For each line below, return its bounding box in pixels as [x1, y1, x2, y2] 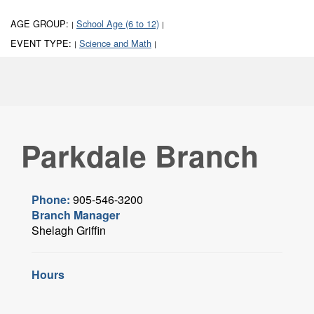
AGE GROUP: [11, 17, 71, 31]
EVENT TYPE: [11, 36, 74, 50]
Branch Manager [32, 207, 120, 224]
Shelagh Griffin [32, 222, 106, 239]
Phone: [32, 191, 73, 208]
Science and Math [79, 36, 151, 50]
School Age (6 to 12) [76, 17, 159, 31]
